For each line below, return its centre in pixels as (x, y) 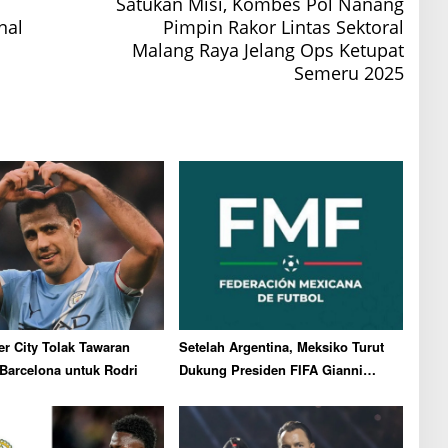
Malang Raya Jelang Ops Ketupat (267, 50)
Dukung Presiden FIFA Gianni (270, 369)
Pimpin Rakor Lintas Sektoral (283, 27)
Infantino (206, 392)
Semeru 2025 (348, 73)
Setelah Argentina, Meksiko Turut (281, 346)
